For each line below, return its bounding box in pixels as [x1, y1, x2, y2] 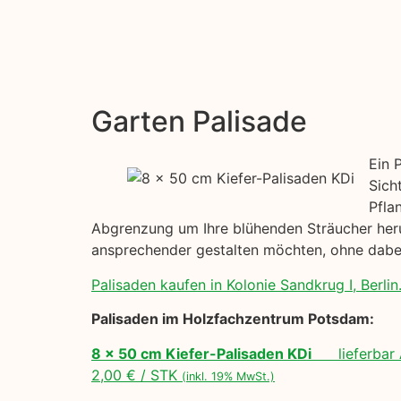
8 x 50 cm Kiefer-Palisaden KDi [91, 344, 311, 363]
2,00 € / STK [91, 365, 182, 384]
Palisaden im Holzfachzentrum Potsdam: [91, 310, 374, 328]
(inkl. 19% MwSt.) [182, 369, 275, 383]
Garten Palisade [91, 104, 307, 140]
